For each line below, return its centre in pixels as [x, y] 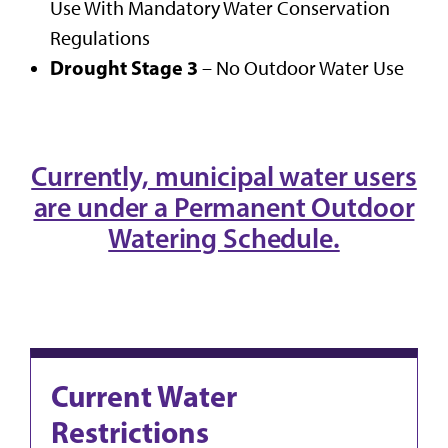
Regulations [100, 37]
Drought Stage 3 [124, 67]
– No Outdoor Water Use [301, 67]
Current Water [144, 395]
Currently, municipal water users [224, 175]
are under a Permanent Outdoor [224, 206]
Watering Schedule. [224, 237]
